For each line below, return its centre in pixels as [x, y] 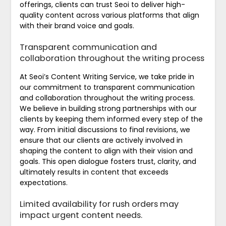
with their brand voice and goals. [77, 25]
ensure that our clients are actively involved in [101, 140]
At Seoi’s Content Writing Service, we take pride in [107, 76]
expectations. [43, 182]
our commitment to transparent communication [107, 87]
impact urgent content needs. [81, 215]
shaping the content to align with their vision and [106, 151]
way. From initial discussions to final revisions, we [105, 129]
